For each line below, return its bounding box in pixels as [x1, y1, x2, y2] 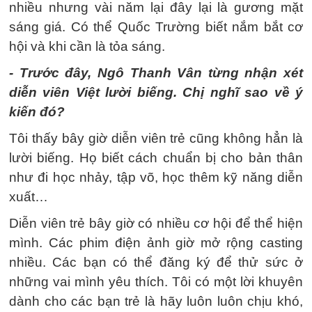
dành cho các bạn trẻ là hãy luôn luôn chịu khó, [9, 294, 303, 309]
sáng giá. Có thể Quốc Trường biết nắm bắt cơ [9, 19, 303, 34]
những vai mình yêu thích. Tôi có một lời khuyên [9, 274, 303, 289]
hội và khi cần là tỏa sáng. [9, 39, 165, 54]
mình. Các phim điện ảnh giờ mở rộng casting [9, 235, 303, 250]
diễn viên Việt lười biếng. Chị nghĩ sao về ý [9, 85, 303, 100]
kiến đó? [9, 104, 65, 119]
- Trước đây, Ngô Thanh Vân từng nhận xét [9, 65, 303, 80]
